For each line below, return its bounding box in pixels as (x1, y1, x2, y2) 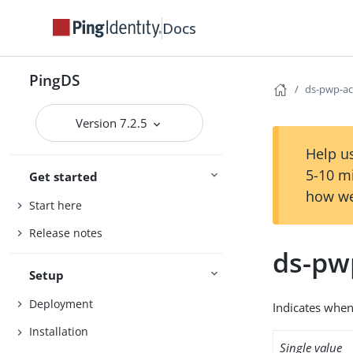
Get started (29, 169, 98, 184)
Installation (29, 324, 89, 340)
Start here (29, 197, 83, 213)
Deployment (29, 295, 94, 311)
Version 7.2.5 (76, 115, 151, 131)
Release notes (29, 225, 103, 241)
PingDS (29, 70, 80, 90)
